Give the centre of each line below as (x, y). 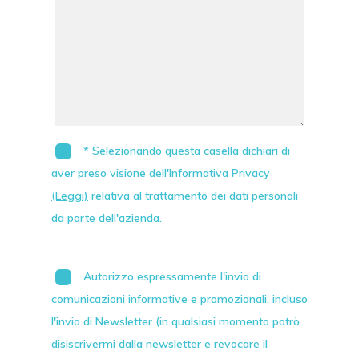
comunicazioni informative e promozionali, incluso (179, 299)
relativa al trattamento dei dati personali (193, 196)
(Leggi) (70, 196)
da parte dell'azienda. (107, 218)
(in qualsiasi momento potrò (226, 322)
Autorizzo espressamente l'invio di (172, 277)
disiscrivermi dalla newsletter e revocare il (159, 344)
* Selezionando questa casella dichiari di (187, 151)
